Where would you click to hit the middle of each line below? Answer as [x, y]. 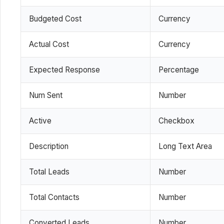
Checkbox [176, 120]
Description [49, 146]
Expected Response [64, 69]
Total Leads [49, 171]
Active [40, 120]
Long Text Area [185, 146]
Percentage [179, 69]
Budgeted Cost [55, 18]
